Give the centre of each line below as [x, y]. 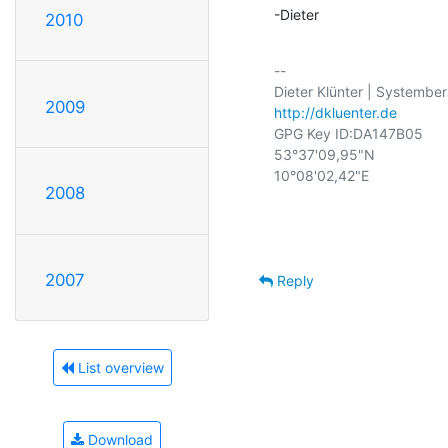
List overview [118, 368]
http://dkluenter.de [335, 112]
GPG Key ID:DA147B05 [348, 133]
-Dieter [296, 14]
